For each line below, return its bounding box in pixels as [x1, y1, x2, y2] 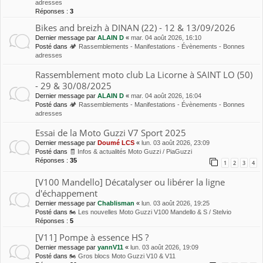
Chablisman [97, 199, 134, 207]
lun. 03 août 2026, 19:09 [130, 243, 198, 251]
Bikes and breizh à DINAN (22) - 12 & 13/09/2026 [35, 21, 235, 33]
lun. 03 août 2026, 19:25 [141, 199, 210, 207]
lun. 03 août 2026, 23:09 [141, 139, 210, 146]
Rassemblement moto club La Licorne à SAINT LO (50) [35, 68, 252, 80]
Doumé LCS [97, 139, 134, 146]
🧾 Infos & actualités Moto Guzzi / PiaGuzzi [69, 147, 192, 155]
